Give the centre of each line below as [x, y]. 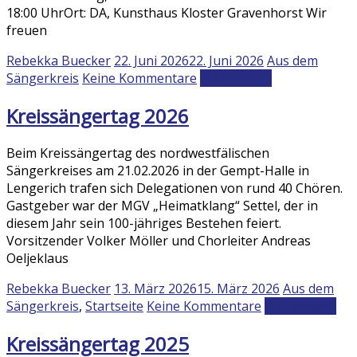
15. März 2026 [238, 289]
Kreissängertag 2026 [98, 116]
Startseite [114, 306]
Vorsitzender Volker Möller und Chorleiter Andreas [159, 241]
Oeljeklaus [37, 259]
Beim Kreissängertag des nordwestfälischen [138, 153]
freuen [27, 30]
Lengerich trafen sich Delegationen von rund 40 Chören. [175, 188]
